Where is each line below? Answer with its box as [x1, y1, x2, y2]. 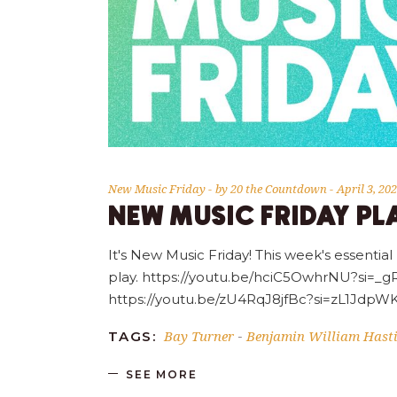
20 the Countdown [230, 181, 330, 198]
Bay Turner [164, 327, 234, 346]
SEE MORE [126, 367, 198, 381]
